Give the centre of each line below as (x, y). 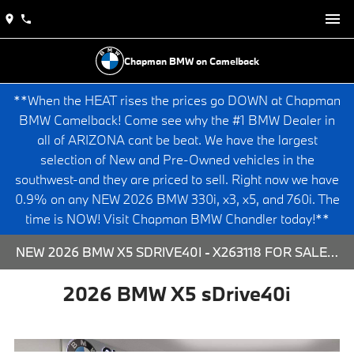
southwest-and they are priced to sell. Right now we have (177, 179)
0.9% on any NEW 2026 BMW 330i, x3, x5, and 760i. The (177, 199)
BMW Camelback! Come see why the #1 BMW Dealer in (177, 120)
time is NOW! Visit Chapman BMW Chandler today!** (177, 218)
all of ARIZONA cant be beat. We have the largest (177, 139)
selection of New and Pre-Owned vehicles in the (177, 159)
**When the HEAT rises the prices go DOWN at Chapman (177, 100)
